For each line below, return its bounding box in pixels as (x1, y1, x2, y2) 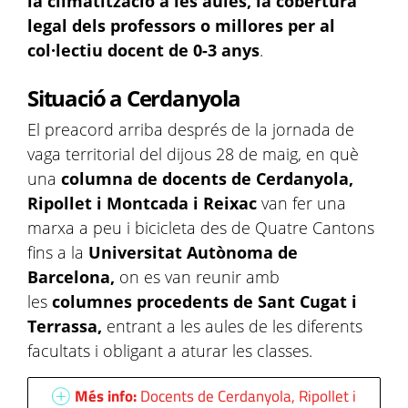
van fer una (261, 192, 346, 214)
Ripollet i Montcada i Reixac (27, 192, 261, 214)
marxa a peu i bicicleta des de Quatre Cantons (27, 217, 374, 239)
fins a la (27, 241, 88, 263)
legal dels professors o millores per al (27, 15, 335, 36)
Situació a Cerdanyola (27, 83, 240, 113)
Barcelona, (27, 266, 119, 288)
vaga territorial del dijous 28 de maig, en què (27, 143, 359, 165)
